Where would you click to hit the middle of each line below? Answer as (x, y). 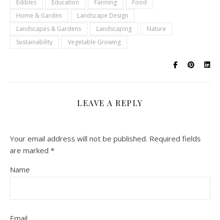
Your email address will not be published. (79, 138)
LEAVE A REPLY (110, 103)
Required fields (175, 138)
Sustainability (34, 42)
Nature (156, 29)
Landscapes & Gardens (49, 29)
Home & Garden (39, 15)
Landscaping (114, 29)
